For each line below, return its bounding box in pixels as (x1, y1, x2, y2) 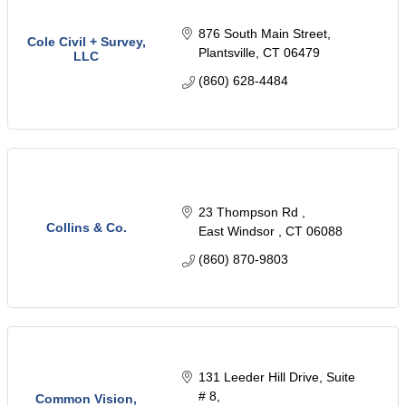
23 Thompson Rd (198, 205, 302, 220)
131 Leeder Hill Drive (198, 369, 319, 384)
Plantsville (198, 45, 256, 61)
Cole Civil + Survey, (26, 34, 146, 50)
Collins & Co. (45, 220, 127, 236)
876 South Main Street (198, 26, 327, 42)
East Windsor (198, 224, 278, 239)
